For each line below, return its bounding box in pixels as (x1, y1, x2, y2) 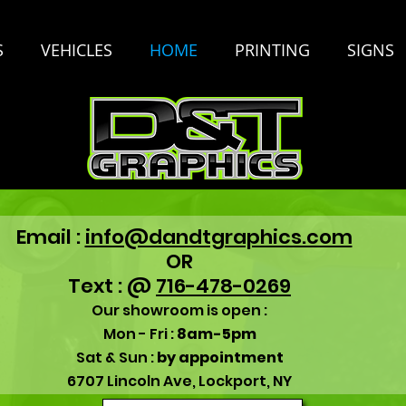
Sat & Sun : (75, 347, 157, 368)
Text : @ (68, 272, 156, 300)
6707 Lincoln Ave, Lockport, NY (67, 371, 292, 391)
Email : (6, 223, 85, 251)
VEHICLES (41, 39, 112, 61)
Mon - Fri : (102, 324, 177, 344)
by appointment (156, 347, 284, 368)
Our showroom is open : (92, 300, 267, 321)
